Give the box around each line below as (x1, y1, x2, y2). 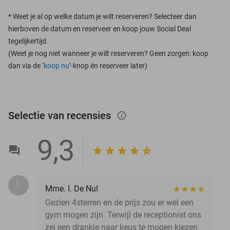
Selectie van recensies (8, 109, 113, 122)
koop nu (44, 61, 69, 70)
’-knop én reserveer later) (69, 61, 147, 70)
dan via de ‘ (8, 61, 44, 70)
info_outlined (117, 110, 137, 121)
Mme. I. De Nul (45, 183, 98, 194)
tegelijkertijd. (8, 36, 48, 45)
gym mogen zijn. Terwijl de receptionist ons (45, 209, 201, 220)
